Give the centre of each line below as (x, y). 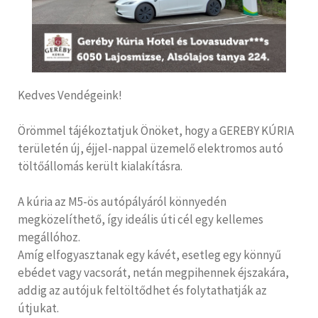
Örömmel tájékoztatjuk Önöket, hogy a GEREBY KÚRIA (156, 131)
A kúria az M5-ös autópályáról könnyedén (122, 202)
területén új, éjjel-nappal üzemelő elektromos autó (150, 149)
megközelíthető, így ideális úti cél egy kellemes (141, 220)
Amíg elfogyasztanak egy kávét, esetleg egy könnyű (149, 255)
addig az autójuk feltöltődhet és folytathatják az (142, 291)
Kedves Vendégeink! (70, 95)
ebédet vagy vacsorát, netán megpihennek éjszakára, (153, 273)
